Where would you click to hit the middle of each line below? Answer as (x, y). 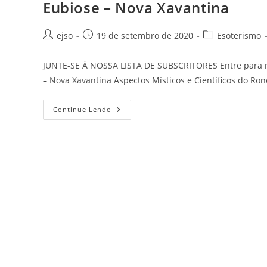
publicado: (103, 48)
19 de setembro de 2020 (145, 36)
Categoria (222, 35)
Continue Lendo (82, 110)
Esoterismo (239, 36)
